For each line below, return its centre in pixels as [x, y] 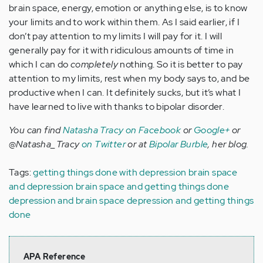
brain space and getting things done [153, 186]
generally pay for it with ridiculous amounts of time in [121, 50]
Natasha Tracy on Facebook [122, 130]
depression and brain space [67, 200]
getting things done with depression [110, 172]
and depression [41, 186]
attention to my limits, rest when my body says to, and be [129, 78]
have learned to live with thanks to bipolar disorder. [117, 107]
